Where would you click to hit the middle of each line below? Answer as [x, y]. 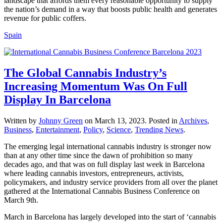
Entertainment [57, 129]
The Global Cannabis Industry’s [85, 73]
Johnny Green [61, 120]
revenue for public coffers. [45, 18]
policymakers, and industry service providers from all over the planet [111, 182]
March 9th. [21, 200]
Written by [21, 120]
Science [119, 129]
